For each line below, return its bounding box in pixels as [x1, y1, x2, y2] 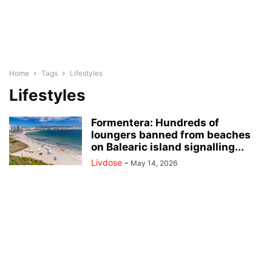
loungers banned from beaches [91, 129, 251, 141]
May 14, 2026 [131, 158, 177, 168]
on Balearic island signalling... [91, 141, 244, 153]
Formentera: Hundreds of [91, 117, 219, 129]
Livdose [91, 157, 122, 168]
